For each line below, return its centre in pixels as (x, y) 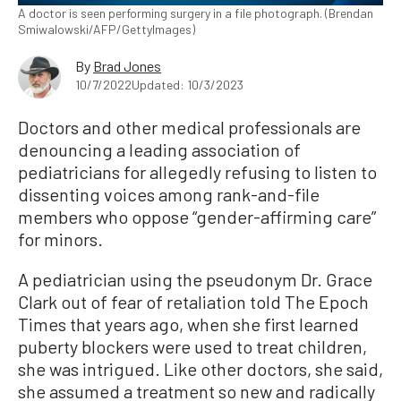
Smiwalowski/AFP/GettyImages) (107, 30)
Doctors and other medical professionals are (189, 128)
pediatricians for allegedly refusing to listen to (197, 172)
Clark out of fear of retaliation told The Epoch (193, 302)
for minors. (60, 239)
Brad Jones (127, 66)
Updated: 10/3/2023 (188, 85)
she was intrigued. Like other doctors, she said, (200, 369)
